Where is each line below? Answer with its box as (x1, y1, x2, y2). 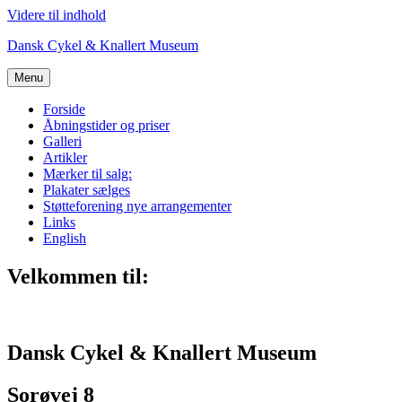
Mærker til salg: (43, 166, 132, 181)
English (43, 231, 86, 246)
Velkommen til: (7, 264, 149, 288)
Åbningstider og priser (43, 118, 170, 133)
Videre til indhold (7, 7, 106, 22)
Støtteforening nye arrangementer (43, 198, 232, 214)
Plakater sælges (43, 182, 130, 197)
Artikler (43, 150, 87, 165)
